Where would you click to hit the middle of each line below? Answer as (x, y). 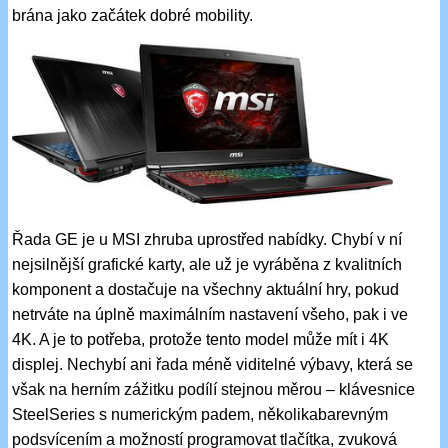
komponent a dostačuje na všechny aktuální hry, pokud (206, 289)
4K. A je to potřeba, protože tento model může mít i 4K (201, 339)
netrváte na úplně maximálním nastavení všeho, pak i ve (210, 314)
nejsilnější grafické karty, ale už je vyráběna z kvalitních (207, 264)
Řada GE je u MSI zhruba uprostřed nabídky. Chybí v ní (207, 239)
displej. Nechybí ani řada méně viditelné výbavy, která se (213, 364)
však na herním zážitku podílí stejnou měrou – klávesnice (214, 389)
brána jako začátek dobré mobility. (133, 16)
